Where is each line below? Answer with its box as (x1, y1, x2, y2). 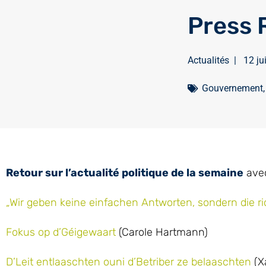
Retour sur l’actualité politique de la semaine (6, 166, 243, 179)
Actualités (187, 55, 229, 66)
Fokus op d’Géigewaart (6, 226, 116, 239)
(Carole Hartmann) (116, 226, 208, 239)
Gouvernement (201, 83, 263, 94)
